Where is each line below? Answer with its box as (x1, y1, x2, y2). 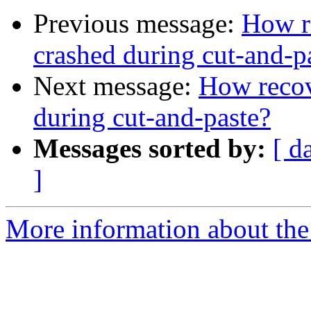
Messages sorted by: (33, 133, 266, 164)
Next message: (33, 71, 199, 101)
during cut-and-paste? (33, 102, 271, 133)
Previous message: (33, 8, 242, 39)
